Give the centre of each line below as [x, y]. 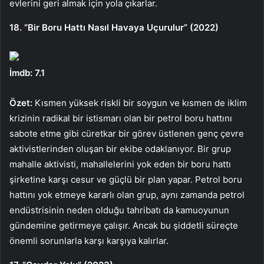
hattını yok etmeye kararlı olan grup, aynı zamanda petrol [127, 194]
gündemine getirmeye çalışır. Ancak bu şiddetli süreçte [124, 225]
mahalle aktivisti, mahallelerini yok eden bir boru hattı [120, 164]
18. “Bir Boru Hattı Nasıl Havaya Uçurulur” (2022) [114, 27]
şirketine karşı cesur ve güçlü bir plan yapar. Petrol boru [126, 179]
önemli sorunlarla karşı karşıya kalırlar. [89, 240]
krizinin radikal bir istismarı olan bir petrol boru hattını [121, 118]
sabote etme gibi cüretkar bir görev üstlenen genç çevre [127, 133]
